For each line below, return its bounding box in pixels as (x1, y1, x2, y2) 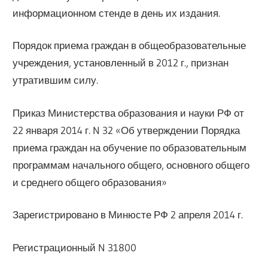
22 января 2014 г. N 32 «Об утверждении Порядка (13, 123, 240, 136)
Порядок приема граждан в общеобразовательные (13, 39, 246, 52)
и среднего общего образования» (13, 175, 167, 188)
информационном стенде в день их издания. (13, 6, 221, 19)
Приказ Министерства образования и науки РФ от (13, 106, 245, 119)
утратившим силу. (13, 74, 99, 87)
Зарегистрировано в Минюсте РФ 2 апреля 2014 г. (13, 208, 243, 221)
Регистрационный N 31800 (13, 240, 137, 254)
